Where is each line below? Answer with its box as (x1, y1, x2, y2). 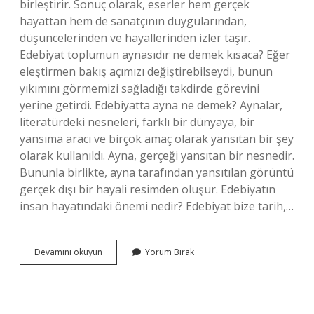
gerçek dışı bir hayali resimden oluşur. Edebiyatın (20, 182, 275, 197)
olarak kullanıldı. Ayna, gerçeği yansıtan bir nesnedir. (20, 148, 294, 163)
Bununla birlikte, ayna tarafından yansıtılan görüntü (20, 165, 294, 180)
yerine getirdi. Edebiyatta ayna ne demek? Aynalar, (20, 97, 282, 113)
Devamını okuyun (34, 246, 102, 258)
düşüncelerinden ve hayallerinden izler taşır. (20, 30, 250, 46)
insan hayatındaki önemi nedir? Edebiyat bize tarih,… (20, 198, 294, 214)
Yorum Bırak (145, 246, 194, 258)
